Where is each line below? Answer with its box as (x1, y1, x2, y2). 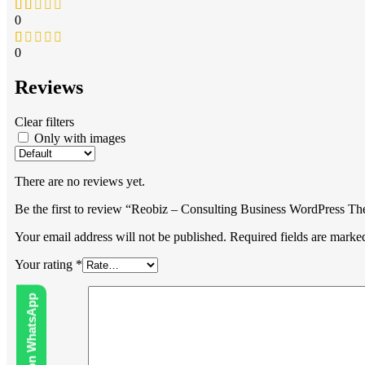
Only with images (34, 131, 125, 146)
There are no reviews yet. (15, 174, 145, 189)
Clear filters (15, 115, 74, 130)
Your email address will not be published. (15, 230, 226, 244)
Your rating (15, 257, 76, 272)
